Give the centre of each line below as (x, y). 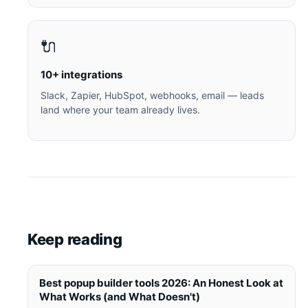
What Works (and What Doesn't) (120, 297)
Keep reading (75, 240)
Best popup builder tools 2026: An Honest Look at (161, 283)
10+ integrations (81, 75)
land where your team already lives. (120, 110)
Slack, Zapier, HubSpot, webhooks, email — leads (152, 96)
